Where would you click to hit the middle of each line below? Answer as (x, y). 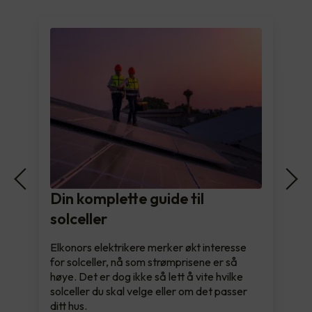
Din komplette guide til (127, 198)
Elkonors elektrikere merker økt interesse (148, 247)
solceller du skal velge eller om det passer (149, 291)
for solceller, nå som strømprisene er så (144, 262)
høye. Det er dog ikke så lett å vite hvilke (147, 276)
